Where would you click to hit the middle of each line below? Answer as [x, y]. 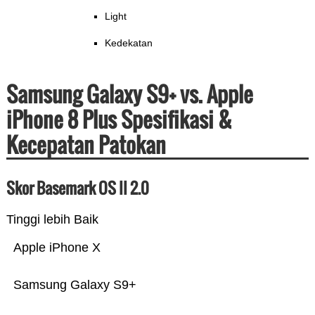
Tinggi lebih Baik [52, 220]
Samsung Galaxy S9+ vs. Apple [129, 94]
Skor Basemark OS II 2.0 [77, 188]
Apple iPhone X [57, 248]
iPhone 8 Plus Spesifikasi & [119, 120]
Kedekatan [128, 43]
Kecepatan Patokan [86, 145]
